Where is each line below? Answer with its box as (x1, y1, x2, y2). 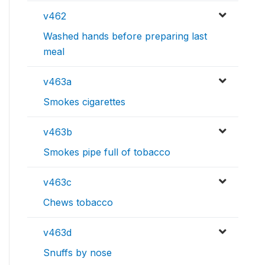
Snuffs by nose (43, 246, 112, 258)
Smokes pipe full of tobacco (43, 146, 170, 158)
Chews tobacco (43, 196, 113, 208)
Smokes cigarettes (43, 95, 125, 108)
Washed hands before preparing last (43, 30, 207, 42)
